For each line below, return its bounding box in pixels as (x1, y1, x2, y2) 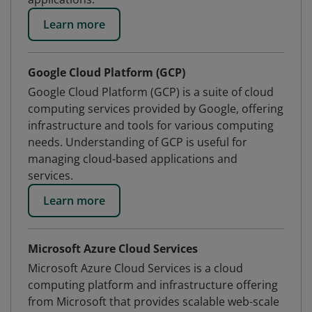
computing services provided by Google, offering (28, 101, 283, 116)
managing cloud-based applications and (28, 151, 237, 166)
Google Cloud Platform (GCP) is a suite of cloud (28, 84, 274, 100)
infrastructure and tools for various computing (28, 118, 274, 133)
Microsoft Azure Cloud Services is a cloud (28, 260, 243, 276)
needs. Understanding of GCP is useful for (28, 134, 247, 150)
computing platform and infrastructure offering (28, 277, 278, 292)
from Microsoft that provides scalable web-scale (28, 294, 279, 309)
